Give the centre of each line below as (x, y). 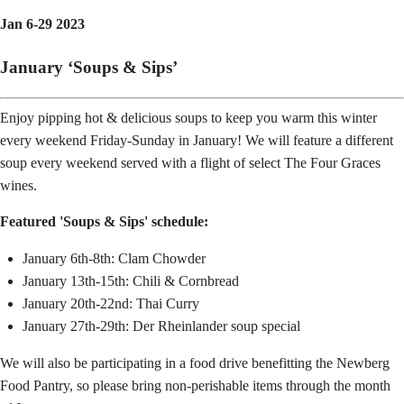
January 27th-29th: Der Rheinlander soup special (161, 326)
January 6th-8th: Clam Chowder (114, 258)
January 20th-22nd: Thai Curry (111, 303)
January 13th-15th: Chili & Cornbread (131, 280)
